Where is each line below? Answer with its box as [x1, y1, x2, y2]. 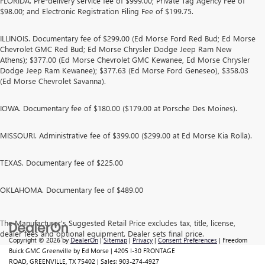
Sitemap [104, 235, 127, 244]
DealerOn [70, 235, 98, 244]
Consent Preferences [158, 235, 217, 244]
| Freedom [217, 235, 247, 244]
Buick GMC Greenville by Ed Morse [9, 245, 109, 255]
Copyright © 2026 [9, 235, 62, 244]
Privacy [132, 235, 153, 244]
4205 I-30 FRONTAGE [112, 245, 175, 255]
